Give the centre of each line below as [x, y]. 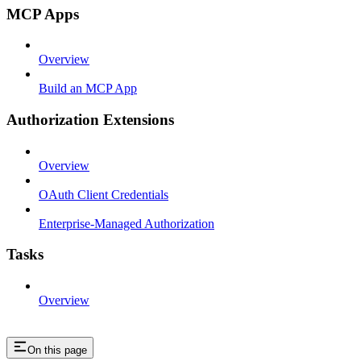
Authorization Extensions [90, 119]
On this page [57, 351]
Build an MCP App [88, 89]
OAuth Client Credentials [104, 194]
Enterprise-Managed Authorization [127, 223]
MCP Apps [43, 14]
